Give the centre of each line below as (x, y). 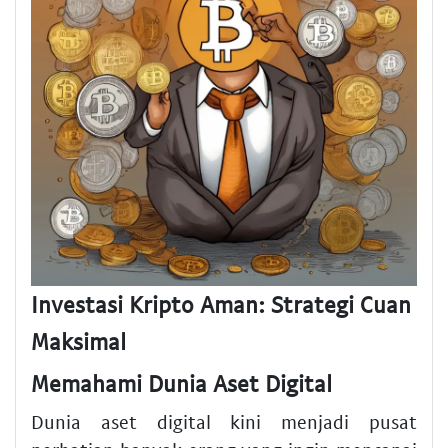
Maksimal (78, 340)
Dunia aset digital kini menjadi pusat (224, 421)
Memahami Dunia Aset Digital (181, 383)
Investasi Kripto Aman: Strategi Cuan (221, 303)
